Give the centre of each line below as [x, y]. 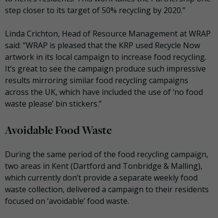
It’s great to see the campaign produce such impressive [105, 69]
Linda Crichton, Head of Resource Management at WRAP [108, 34]
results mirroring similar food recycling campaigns [97, 81]
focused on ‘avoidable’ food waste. [67, 201]
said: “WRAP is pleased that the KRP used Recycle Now [102, 45]
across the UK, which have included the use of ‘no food [104, 92]
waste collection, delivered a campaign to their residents [107, 189]
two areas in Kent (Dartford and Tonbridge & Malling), [104, 166]
